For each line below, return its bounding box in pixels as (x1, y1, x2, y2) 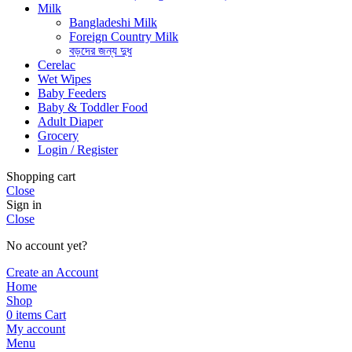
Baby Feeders (38, 86, 106, 100)
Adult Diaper (38, 114, 103, 128)
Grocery (38, 128, 79, 142)
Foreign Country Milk (69, 29, 178, 43)
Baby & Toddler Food (38, 100, 148, 114)
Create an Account (6, 265, 98, 279)
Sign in (6, 197, 42, 211)
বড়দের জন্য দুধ (69, 43, 132, 57)
